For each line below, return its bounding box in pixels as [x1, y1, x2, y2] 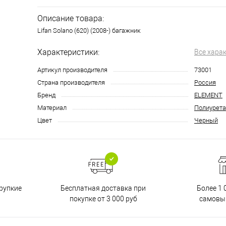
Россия [194, 79, 216, 86]
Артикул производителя [37, 66, 107, 74]
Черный [194, 117, 218, 124]
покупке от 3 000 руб [69, 194, 137, 203]
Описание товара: [37, 14, 104, 23]
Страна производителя [37, 79, 105, 86]
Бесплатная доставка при [61, 184, 146, 192]
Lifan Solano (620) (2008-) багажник [37, 27, 141, 34]
